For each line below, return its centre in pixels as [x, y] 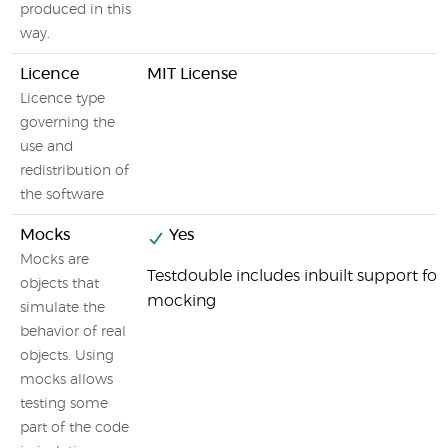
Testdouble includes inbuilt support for [295, 276]
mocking [181, 301]
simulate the [62, 308]
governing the [67, 123]
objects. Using [67, 356]
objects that [59, 284]
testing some [64, 404]
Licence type [62, 99]
